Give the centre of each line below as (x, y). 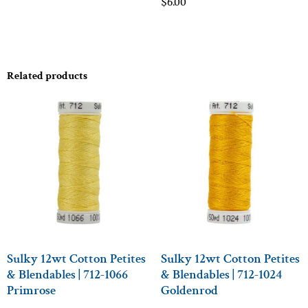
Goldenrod (189, 291)
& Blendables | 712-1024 (221, 275)
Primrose (31, 291)
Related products (47, 76)
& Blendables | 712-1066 (67, 275)
